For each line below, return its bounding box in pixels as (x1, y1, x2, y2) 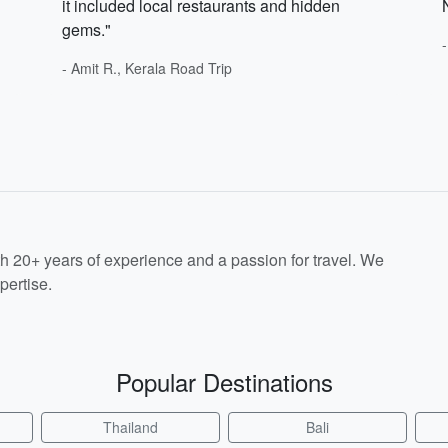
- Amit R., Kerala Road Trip (62, 58, 232, 78)
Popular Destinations (115, 364, 333, 399)
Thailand (102, 417, 158, 437)
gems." (62, 18, 111, 41)
